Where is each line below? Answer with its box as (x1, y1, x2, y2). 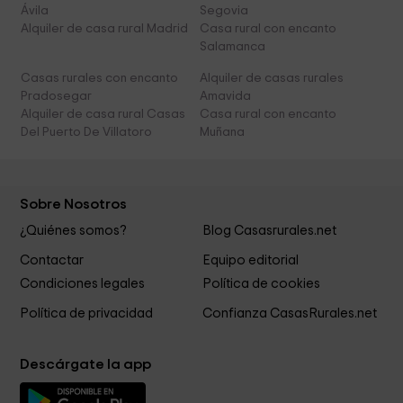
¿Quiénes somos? (20, 224, 128, 238)
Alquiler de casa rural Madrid (21, 22, 189, 36)
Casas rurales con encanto (21, 72, 179, 85)
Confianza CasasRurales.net (201, 306, 377, 320)
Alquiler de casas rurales (199, 72, 344, 85)
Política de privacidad (20, 306, 154, 320)
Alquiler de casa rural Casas (21, 108, 186, 121)
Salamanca (199, 40, 265, 54)
